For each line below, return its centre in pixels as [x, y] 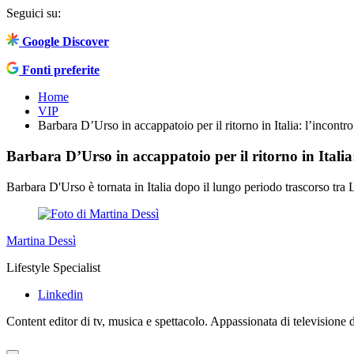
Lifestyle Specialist [53, 267]
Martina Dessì [41, 240]
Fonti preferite [61, 70]
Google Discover [66, 42]
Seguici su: [34, 13]
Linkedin [60, 294]
